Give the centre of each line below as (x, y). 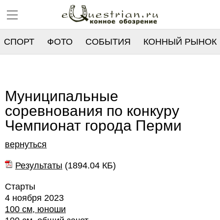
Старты (20, 187)
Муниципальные (62, 96)
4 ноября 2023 (34, 198)
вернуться (26, 144)
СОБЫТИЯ (108, 42)
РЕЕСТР (21, 66)
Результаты (39, 165)
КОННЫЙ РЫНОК (180, 42)
